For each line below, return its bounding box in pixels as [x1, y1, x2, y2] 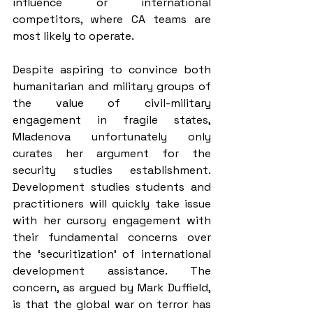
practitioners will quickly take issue [13, 196, 211, 212]
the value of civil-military [13, 96, 211, 111]
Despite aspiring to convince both [13, 62, 211, 78]
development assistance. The [13, 263, 211, 279]
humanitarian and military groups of [13, 79, 211, 94]
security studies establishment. [13, 163, 211, 178]
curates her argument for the [13, 146, 211, 161]
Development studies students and [13, 180, 211, 195]
